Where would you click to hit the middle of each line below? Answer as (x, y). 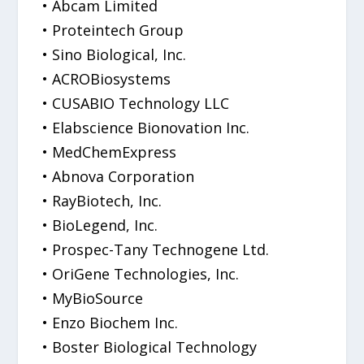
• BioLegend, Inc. (100, 225)
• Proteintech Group (113, 30)
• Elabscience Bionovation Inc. (146, 127)
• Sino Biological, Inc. (115, 54)
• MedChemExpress (110, 152)
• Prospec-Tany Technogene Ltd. (156, 249)
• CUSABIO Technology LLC (136, 103)
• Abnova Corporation (119, 176)
